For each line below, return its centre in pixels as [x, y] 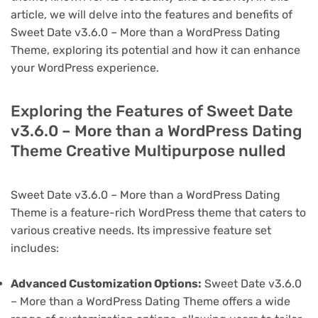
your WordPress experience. [85, 67]
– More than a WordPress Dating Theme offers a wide [150, 301]
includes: [35, 248]
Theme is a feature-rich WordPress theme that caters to [158, 212]
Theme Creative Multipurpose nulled [148, 150]
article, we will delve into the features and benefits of [152, 14]
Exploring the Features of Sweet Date [152, 111]
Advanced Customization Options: [106, 283]
